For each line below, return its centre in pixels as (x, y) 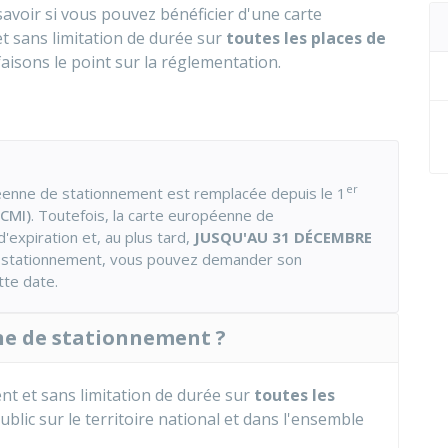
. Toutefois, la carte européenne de (152, 215)
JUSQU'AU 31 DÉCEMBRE (281, 237)
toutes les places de (306, 38)
